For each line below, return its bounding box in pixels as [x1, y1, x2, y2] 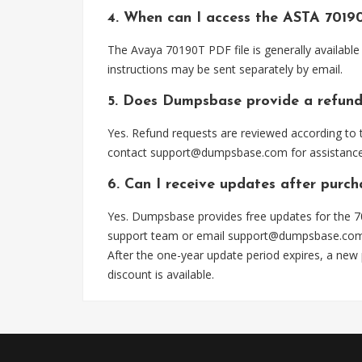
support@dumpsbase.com [150, 145, 288, 160]
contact [107, 145, 150, 160]
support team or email [107, 228, 228, 243]
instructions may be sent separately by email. [107, 61, 343, 77]
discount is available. [107, 267, 214, 282]
